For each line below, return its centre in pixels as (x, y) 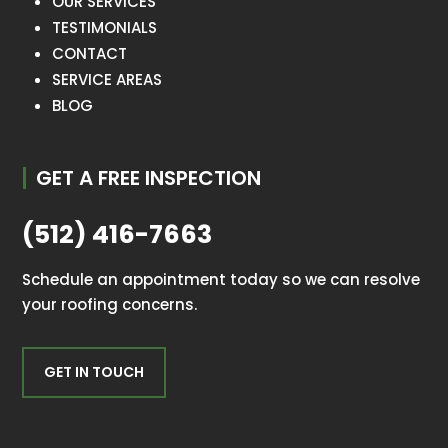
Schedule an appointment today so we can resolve (221, 279)
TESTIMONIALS (105, 27)
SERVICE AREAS (107, 79)
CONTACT (90, 53)
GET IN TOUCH (94, 371)
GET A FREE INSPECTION (149, 177)
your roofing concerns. (110, 304)
